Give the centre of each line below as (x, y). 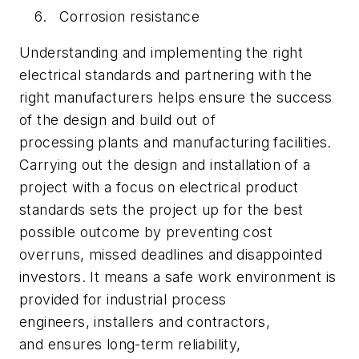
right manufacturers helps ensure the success (176, 98)
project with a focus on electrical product (159, 188)
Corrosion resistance (129, 16)
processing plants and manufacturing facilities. (175, 143)
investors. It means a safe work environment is (178, 277)
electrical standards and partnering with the (166, 75)
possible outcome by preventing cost (146, 232)
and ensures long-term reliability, (130, 345)
